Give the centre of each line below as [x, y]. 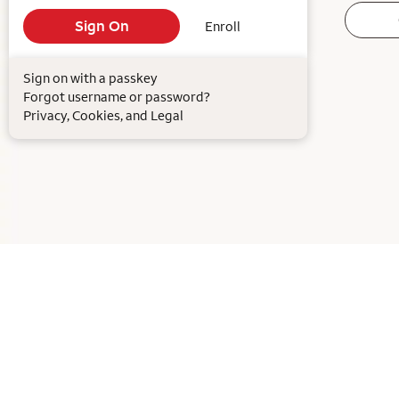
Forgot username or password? [116, 97]
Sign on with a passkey [90, 78]
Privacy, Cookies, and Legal [103, 115]
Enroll [223, 26]
